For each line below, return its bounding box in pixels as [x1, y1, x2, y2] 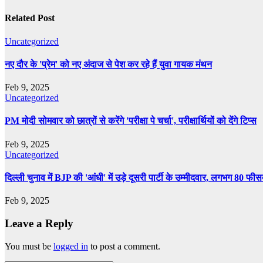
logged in [53, 241, 88, 251]
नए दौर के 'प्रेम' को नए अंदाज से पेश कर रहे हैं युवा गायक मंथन [5, 59, 212, 69]
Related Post [5, 13, 55, 23]
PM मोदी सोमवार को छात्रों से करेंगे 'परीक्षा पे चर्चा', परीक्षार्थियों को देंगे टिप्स [5, 116, 257, 126]
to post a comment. [88, 241, 160, 251]
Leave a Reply [5, 217, 73, 230]
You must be [5, 241, 53, 251]
